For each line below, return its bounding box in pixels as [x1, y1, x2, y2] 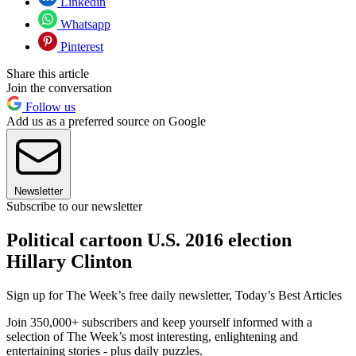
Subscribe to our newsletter [6, 199, 142, 214]
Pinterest [57, 40, 103, 54]
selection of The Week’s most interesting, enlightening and [6, 329, 298, 343]
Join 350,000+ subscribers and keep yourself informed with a [6, 315, 312, 329]
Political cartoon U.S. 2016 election [6, 229, 292, 250]
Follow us [22, 100, 75, 114]
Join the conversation [6, 81, 112, 95]
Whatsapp [57, 17, 110, 32]
